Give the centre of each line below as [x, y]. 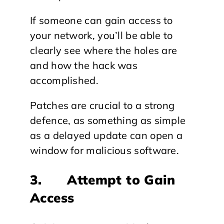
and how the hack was [84, 65]
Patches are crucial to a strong [102, 105]
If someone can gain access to [101, 20]
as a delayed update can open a [106, 135]
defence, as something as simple [108, 120]
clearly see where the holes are [104, 50]
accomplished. [64, 80]
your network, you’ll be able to [101, 35]
